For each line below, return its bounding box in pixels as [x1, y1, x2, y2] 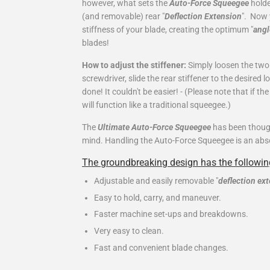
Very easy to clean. [94, 226, 164, 236]
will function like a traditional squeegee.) [82, 100, 231, 110]
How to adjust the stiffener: [82, 60, 186, 71]
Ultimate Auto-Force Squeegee [98, 122, 213, 133]
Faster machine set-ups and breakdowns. [94, 209, 248, 219]
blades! [82, 38, 109, 48]
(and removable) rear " [82, 11, 165, 22]
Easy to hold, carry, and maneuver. [94, 192, 221, 202]
